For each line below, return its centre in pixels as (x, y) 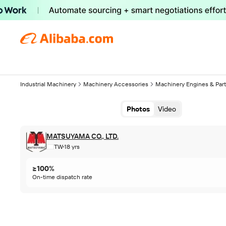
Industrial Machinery (48, 84)
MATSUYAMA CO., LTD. (82, 136)
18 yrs (72, 147)
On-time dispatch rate (62, 177)
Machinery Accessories (116, 84)
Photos (138, 109)
